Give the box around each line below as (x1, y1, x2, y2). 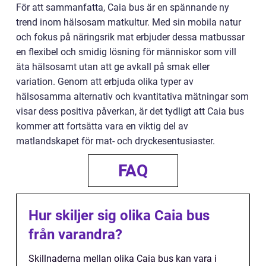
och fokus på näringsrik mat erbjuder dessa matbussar (16, 31, 245, 43)
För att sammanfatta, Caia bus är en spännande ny (16, 2, 229, 13)
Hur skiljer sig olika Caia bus (28, 207, 210, 224)
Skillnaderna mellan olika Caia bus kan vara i (28, 253, 217, 264)
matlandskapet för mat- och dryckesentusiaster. (16, 135, 215, 147)
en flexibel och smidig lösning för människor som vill (16, 46, 236, 58)
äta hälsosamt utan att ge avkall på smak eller (16, 61, 210, 72)
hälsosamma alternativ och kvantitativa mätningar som (16, 91, 249, 102)
